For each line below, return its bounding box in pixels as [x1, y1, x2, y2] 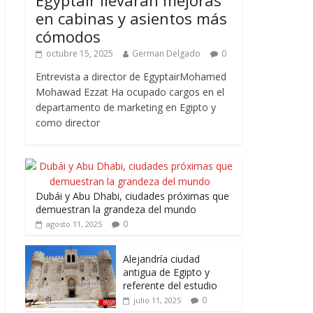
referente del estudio [123, 279, 220, 293]
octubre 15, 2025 [46, 48, 113, 60]
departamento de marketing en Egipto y [36, 101, 216, 115]
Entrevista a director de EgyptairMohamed [36, 70, 226, 84]
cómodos [36, 26, 105, 48]
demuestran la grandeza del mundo [36, 203, 196, 217]
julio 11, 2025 [133, 295, 181, 306]
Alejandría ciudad [123, 252, 200, 266]
